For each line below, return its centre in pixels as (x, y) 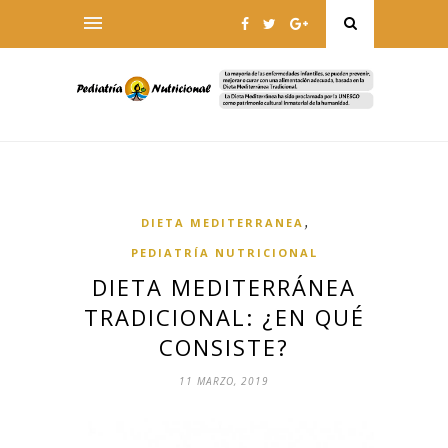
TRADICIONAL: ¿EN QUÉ (224, 317)
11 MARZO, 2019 (224, 381)
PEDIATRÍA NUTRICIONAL (224, 253)
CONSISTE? (224, 347)
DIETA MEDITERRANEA (222, 223)
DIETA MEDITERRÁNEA (224, 287)
